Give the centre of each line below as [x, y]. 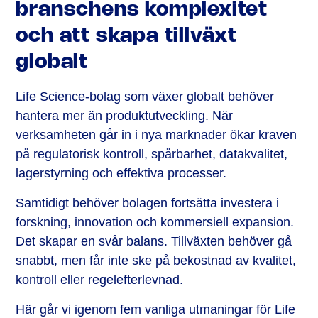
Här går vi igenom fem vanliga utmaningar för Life [156, 309]
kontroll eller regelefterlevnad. [100, 279]
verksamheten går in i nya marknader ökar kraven [157, 135]
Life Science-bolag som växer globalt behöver [145, 96]
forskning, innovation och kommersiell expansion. [155, 222]
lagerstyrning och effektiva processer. [121, 173]
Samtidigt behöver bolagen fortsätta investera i [148, 203]
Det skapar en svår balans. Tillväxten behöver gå [154, 241]
